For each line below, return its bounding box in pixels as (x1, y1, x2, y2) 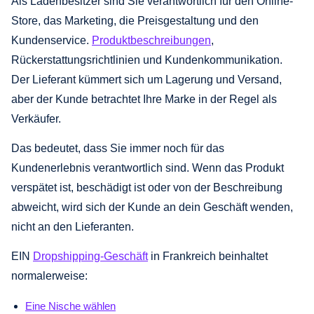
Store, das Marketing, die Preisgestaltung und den (11, 14, 259, 27)
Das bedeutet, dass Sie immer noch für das (11, 142, 224, 154)
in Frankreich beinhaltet (148, 250, 268, 262)
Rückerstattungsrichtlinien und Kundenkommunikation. (11, 53, 282, 66)
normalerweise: (11, 269, 88, 282)
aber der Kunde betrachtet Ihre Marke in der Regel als (11, 93, 277, 105)
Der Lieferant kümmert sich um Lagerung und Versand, (11, 73, 282, 86)
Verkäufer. (11, 112, 61, 125)
